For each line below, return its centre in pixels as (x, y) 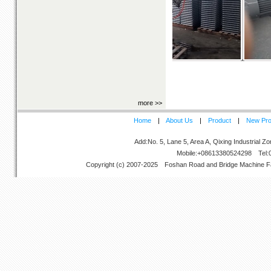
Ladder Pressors (126, 70)
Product (220, 120)
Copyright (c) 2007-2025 (125, 165)
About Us (179, 120)
